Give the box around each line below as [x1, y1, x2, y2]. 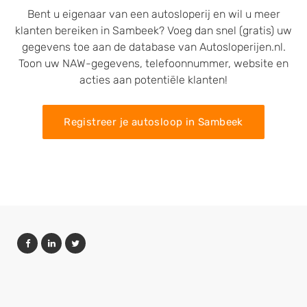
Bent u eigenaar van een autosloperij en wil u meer [27, 8, 280, 21]
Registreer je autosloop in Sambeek [64, 116, 243, 128]
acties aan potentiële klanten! [79, 73, 228, 86]
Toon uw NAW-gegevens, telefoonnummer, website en [19, 57, 288, 70]
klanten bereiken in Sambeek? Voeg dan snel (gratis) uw [15, 24, 292, 37]
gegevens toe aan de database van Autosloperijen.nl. [21, 40, 286, 53]
